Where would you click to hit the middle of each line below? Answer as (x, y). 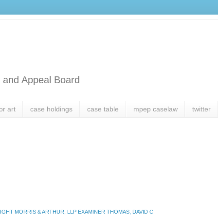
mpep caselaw (155, 109)
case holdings (51, 109)
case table (103, 109)
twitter (201, 109)
